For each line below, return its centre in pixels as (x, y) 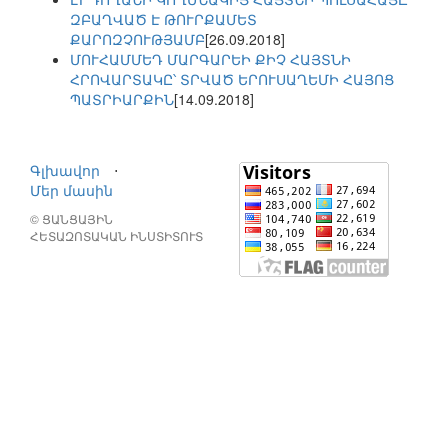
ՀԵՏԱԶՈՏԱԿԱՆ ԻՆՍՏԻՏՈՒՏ (116, 236)
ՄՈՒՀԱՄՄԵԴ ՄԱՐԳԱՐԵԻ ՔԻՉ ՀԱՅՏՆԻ (210, 59)
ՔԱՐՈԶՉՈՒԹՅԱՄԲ (137, 39)
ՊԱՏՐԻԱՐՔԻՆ (122, 99)
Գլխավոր (65, 170)
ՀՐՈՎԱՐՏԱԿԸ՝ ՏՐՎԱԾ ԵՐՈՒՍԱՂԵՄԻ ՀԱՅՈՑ (232, 79)
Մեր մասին (71, 190)
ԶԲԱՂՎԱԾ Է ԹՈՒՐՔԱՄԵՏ (163, 19)
